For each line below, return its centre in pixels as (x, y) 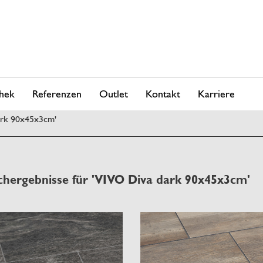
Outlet (114, 93)
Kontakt (163, 93)
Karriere (216, 93)
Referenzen (57, 93)
